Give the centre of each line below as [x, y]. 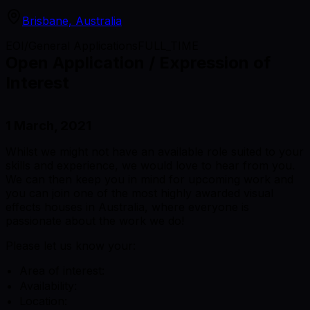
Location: [43, 301]
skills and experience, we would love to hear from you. [150, 165]
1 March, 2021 [48, 125]
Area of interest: [62, 270]
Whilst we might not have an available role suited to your [155, 151]
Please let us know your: [71, 245]
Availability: [48, 285]
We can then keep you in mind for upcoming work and [149, 179]
